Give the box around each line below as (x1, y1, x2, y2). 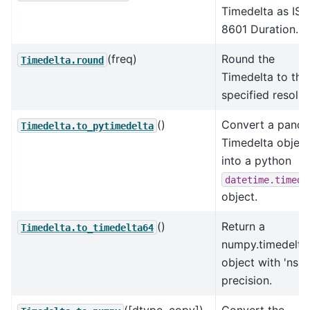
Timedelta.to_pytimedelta (21, 120, 154, 131)
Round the (221, 52, 275, 66)
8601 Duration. (221, 22, 298, 37)
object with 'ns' (221, 255, 301, 270)
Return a (221, 219, 265, 234)
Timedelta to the (221, 70, 308, 84)
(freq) (107, 52, 137, 66)
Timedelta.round (21, 54, 104, 66)
